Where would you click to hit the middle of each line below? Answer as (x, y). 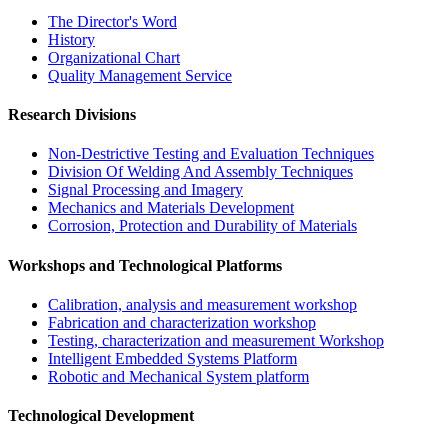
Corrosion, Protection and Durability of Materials (202, 226)
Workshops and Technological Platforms (145, 265)
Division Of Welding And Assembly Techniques (200, 172)
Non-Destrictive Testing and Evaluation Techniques (211, 154)
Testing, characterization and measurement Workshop (216, 340)
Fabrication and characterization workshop (182, 322)
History (71, 39)
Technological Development (101, 416)
